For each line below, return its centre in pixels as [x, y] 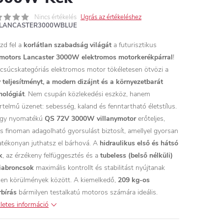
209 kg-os [134, 180]
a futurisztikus [134, 45]
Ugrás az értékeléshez [111, 17]
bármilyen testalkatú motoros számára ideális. [87, 192]
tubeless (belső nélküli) [137, 155]
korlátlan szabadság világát [68, 45]
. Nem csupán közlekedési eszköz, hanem [87, 94]
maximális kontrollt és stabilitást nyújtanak [99, 168]
